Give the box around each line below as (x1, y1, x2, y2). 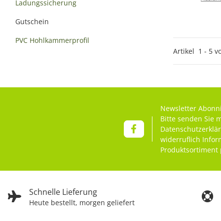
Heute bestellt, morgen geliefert (29, 197, 135, 207)
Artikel (173, 46, 198, 56)
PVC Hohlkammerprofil (15, 35, 89, 45)
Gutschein (15, 16, 49, 26)
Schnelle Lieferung (29, 186, 97, 197)
